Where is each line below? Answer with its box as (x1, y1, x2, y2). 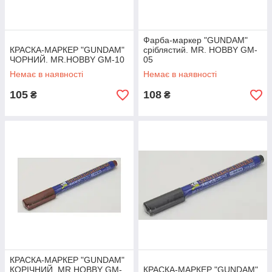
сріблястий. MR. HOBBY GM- (143, 45, 257, 55)
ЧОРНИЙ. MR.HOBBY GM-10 (10, 55, 124, 64)
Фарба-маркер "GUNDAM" (143, 35, 248, 45)
